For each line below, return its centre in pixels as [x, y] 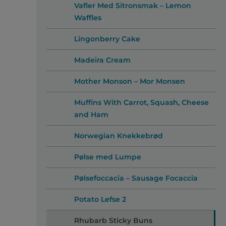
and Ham [91, 115]
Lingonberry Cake [107, 39]
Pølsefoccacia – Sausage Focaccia [136, 178]
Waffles [88, 18]
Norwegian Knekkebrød [118, 136]
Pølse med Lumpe [107, 157]
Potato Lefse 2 [100, 200]
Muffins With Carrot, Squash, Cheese [141, 103]
